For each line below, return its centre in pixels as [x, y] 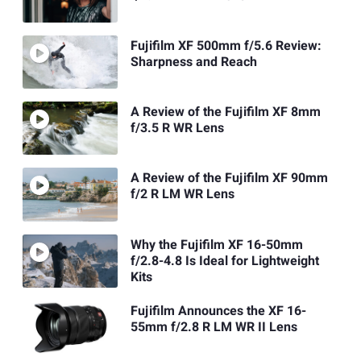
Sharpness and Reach [193, 62]
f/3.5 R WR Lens [177, 129]
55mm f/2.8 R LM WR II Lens [214, 328]
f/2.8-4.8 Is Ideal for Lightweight [224, 261]
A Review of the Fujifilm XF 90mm [229, 178]
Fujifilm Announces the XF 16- [218, 311]
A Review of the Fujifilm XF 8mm [225, 112]
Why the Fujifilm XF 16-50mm [216, 245]
